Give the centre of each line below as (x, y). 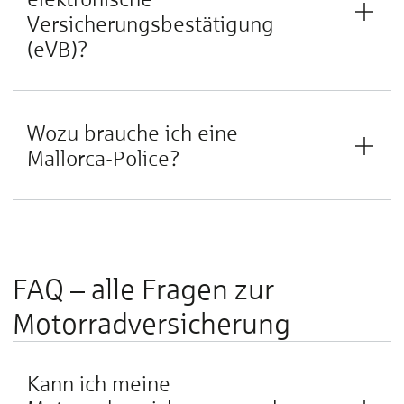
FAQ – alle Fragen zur (143, 289)
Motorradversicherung (151, 324)
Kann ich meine (99, 384)
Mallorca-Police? (104, 158)
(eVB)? (58, 49)
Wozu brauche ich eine (133, 133)
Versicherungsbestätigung (151, 24)
